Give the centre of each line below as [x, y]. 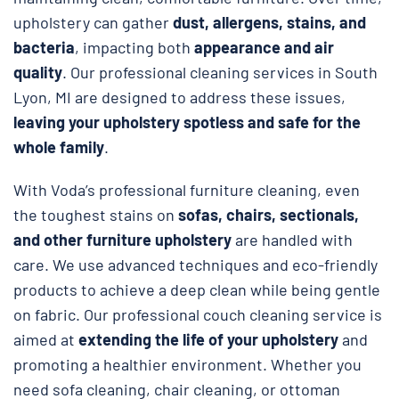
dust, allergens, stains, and [269, 22]
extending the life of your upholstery [210, 339]
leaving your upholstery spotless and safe [161, 122]
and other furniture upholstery [122, 239]
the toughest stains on [96, 214]
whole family [59, 147]
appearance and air [264, 47]
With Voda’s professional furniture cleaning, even [187, 189]
